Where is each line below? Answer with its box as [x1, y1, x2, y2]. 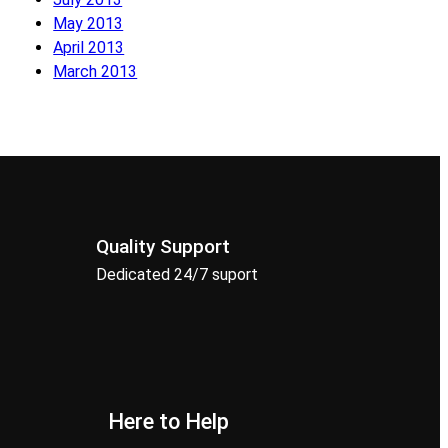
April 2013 [53, 38, 125, 58]
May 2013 [53, 14, 124, 34]
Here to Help [108, 408, 229, 434]
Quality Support [96, 235, 230, 259]
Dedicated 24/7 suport [96, 265, 258, 285]
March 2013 [53, 62, 138, 82]
